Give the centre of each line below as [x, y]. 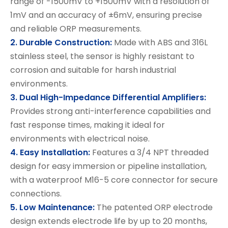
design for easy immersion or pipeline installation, [108, 166]
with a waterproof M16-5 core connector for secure [114, 180]
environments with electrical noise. [80, 139]
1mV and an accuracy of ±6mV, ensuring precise [106, 15]
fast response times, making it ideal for [88, 125]
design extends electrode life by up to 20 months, [109, 221]
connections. [36, 194]
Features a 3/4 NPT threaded [149, 152]
